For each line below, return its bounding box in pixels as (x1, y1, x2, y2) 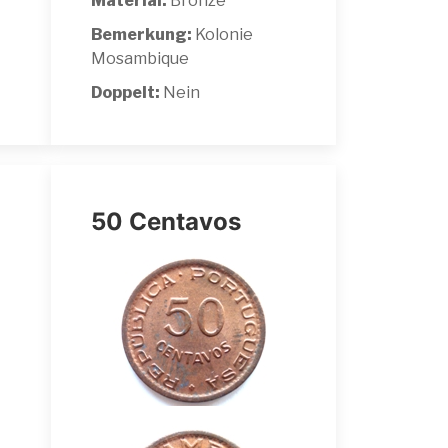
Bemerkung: (91, 24, 192, 44)
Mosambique (91, 48, 189, 68)
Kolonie (192, 24, 253, 44)
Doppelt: (91, 82, 163, 102)
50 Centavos (91, 206, 241, 236)
